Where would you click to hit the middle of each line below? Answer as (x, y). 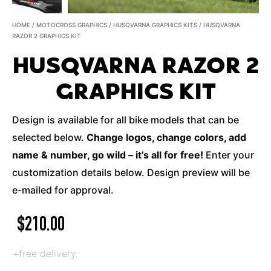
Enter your (229, 155)
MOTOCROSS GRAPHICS (72, 25)
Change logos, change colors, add (165, 137)
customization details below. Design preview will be (131, 172)
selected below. (48, 137)
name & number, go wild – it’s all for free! (108, 155)
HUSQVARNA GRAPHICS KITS (155, 25)
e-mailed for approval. (63, 190)
